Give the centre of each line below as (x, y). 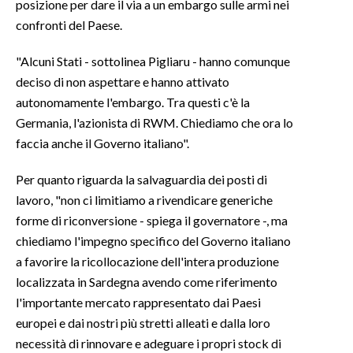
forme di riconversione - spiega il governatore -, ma (152, 220)
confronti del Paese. (69, 24)
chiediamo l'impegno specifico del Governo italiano (153, 240)
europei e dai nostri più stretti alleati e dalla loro (143, 322)
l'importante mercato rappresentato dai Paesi (138, 302)
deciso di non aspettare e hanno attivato (123, 81)
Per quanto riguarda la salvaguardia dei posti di (141, 179)
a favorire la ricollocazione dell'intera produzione (147, 261)
